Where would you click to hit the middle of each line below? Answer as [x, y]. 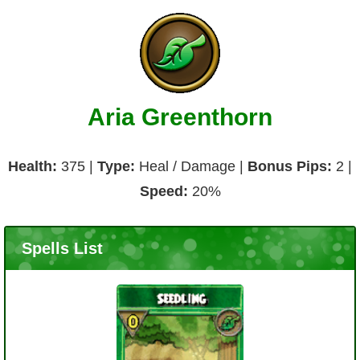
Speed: [164, 191]
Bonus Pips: [290, 166]
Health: [35, 166]
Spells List [62, 249]
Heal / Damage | [191, 166]
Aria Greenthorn [180, 117]
